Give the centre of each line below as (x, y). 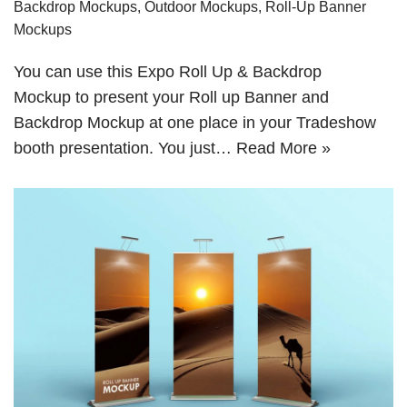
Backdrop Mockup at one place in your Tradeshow (195, 123)
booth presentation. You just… (125, 149)
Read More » (283, 149)
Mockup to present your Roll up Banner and (171, 98)
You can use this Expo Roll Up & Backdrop (168, 72)
